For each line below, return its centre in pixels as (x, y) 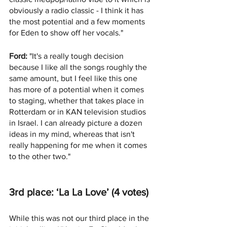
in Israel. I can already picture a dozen (77, 123)
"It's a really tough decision (77, 56)
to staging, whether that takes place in (78, 101)
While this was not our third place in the (80, 218)
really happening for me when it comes (79, 145)
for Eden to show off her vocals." (66, 33)
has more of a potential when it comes (78, 90)
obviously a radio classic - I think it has (77, 11)
